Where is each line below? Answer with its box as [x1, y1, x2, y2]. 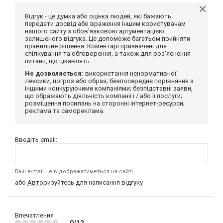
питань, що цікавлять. [25, 57, 91, 65]
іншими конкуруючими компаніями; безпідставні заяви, [25, 84, 193, 92]
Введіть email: [15, 135, 57, 143]
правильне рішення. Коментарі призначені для [25, 42, 167, 50]
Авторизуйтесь [27, 178, 74, 186]
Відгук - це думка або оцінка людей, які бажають [25, 12, 171, 20]
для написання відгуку [74, 178, 143, 186]
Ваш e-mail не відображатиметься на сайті [15, 168, 133, 175]
